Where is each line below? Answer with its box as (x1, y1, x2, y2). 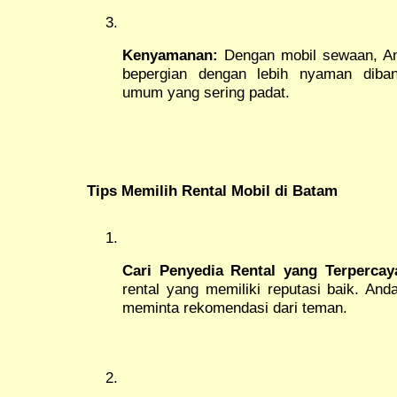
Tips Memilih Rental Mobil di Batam (87, 181, 338, 199)
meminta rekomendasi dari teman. (122, 299, 347, 317)
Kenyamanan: (122, 45, 218, 64)
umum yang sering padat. (122, 82, 290, 101)
